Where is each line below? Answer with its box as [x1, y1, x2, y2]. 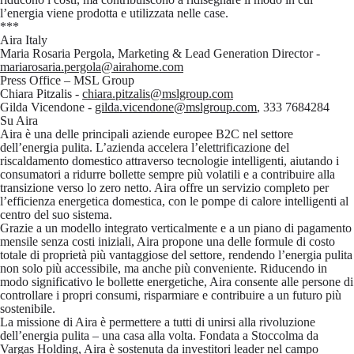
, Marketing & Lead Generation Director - [111, 47, 320, 60]
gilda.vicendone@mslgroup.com [95, 100, 257, 114]
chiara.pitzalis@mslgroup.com [82, 87, 233, 100]
